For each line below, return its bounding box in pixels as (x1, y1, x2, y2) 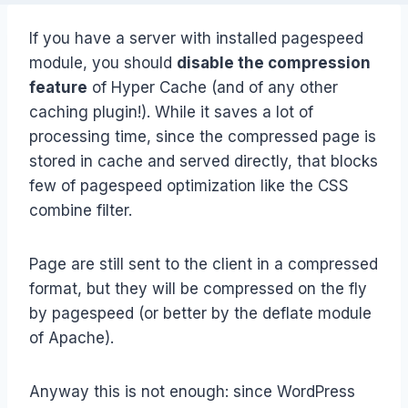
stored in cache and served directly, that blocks (29, 152, 378, 171)
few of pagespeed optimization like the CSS (29, 177, 349, 196)
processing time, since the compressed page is (29, 127, 376, 147)
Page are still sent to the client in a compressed (29, 255, 378, 274)
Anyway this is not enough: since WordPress (29, 382, 355, 402)
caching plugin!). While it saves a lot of (29, 103, 313, 122)
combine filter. (29, 201, 132, 220)
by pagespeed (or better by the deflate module (29, 304, 372, 323)
